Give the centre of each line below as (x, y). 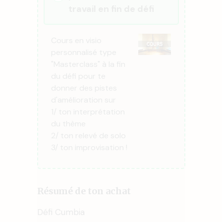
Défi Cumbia (61, 212)
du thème (68, 123)
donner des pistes (84, 88)
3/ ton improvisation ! (89, 147)
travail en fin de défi (111, 9)
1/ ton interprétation (88, 111)
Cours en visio (76, 40)
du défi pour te (78, 76)
